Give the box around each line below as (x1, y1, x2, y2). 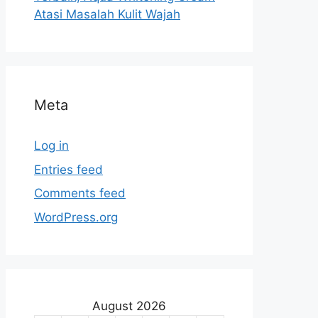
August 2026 (92, 298, 166, 313)
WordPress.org (34, 209, 118, 224)
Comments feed (34, 186, 126, 200)
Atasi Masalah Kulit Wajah (34, 7, 180, 21)
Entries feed (34, 162, 103, 177)
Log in (34, 138, 69, 153)
